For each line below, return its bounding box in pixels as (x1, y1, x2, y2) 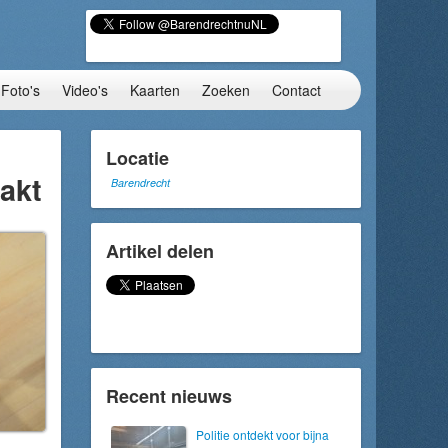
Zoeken (202, 80, 250, 100)
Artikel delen (106, 238, 214, 264)
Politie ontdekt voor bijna (196, 426, 329, 443)
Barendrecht (111, 175, 170, 190)
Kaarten (130, 80, 180, 100)
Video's (62, 80, 108, 100)
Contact (272, 80, 321, 100)
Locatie (106, 145, 169, 171)
